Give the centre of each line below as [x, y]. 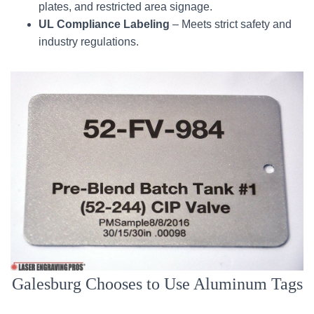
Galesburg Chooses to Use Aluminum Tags [157, 284]
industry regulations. [89, 42]
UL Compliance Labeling [104, 24]
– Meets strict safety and [231, 24]
